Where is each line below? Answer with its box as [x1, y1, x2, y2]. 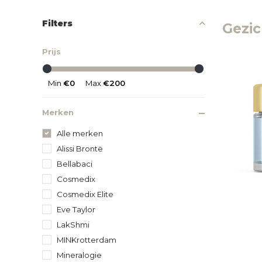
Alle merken [57, 128, 103, 138]
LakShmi [57, 219, 89, 229]
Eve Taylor [57, 204, 95, 214]
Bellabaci [57, 158, 92, 168]
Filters [42, 18, 73, 29]
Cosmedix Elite [57, 189, 113, 199]
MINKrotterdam [57, 235, 116, 244]
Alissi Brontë [57, 143, 103, 153]
